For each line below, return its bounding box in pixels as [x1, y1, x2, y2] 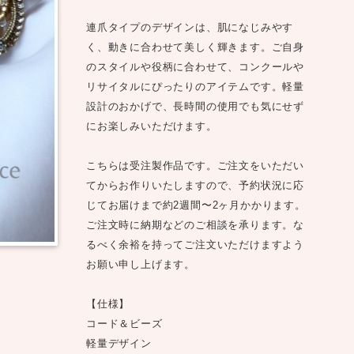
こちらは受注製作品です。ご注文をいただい [86, 160, 305, 172]
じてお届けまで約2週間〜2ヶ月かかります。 [86, 199, 306, 212]
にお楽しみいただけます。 [86, 120, 217, 133]
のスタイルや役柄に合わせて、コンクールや [86, 61, 305, 73]
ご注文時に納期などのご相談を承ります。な [86, 219, 305, 232]
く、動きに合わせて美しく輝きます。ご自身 [86, 41, 305, 54]
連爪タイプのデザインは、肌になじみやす [86, 21, 294, 34]
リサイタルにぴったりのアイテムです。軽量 [86, 81, 305, 93]
